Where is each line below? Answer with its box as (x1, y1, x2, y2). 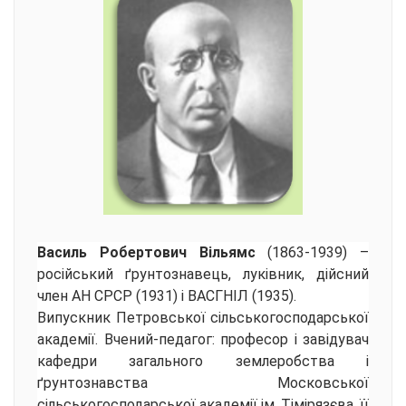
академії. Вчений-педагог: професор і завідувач (37, 331, 369, 349)
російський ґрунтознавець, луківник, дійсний (37, 266, 369, 284)
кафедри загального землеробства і (37, 353, 369, 371)
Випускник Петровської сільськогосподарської (37, 309, 369, 327)
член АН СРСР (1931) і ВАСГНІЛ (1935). (37, 287, 296, 305)
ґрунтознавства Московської (37, 374, 369, 392)
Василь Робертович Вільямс (37, 244, 268, 262)
